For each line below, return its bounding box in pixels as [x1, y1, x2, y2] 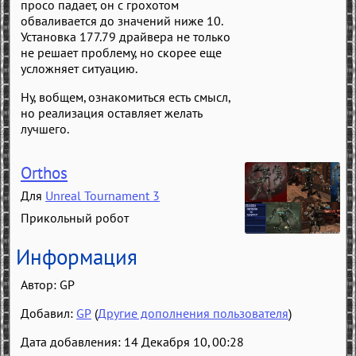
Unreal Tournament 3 [45, 188, 160, 204]
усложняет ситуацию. [21, 60, 137, 77]
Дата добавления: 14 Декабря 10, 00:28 [21, 333, 244, 350]
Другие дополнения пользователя [98, 304, 288, 321]
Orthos [21, 162, 68, 184]
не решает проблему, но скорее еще [21, 44, 222, 61]
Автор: [21, 276, 60, 292]
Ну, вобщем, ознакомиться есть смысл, [21, 89, 230, 106]
